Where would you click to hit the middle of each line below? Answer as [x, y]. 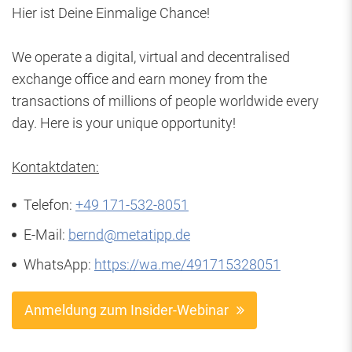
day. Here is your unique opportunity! [124, 123]
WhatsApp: [59, 265]
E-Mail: [46, 235]
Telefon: [49, 205]
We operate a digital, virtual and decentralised [151, 57]
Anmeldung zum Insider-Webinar [126, 310]
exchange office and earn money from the [139, 79]
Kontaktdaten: [55, 167]
